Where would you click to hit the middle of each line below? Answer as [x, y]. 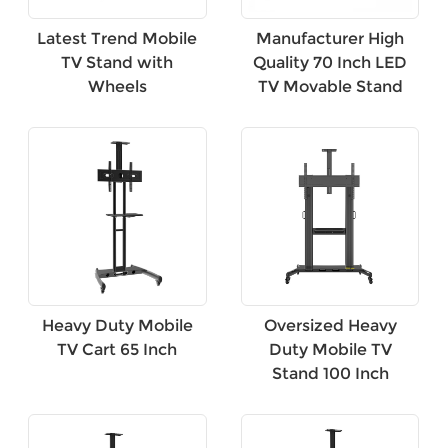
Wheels [117, 86]
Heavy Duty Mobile [117, 325]
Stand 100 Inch [330, 373]
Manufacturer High [330, 38]
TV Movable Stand [330, 86]
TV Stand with [117, 62]
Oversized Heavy [330, 325]
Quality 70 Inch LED [330, 62]
